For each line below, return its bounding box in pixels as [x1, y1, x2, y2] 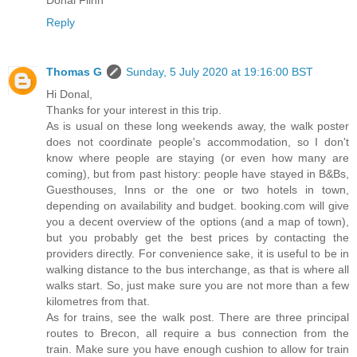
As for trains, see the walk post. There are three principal [46, 311, 349, 324]
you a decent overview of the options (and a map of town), [46, 215, 349, 229]
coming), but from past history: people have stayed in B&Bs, [46, 167, 349, 181]
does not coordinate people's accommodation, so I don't [46, 135, 349, 149]
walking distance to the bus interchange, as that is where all [46, 263, 349, 277]
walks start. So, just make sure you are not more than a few [46, 279, 349, 292]
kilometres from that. [46, 295, 150, 308]
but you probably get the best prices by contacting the [46, 231, 349, 245]
